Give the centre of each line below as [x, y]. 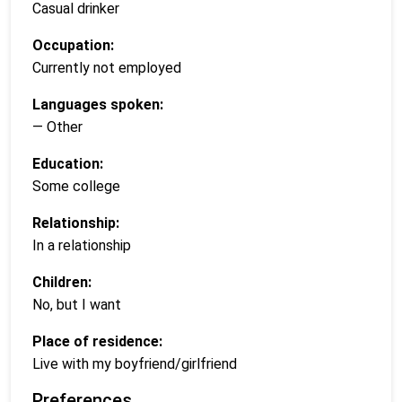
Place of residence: [97, 342]
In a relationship [82, 246]
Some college [76, 187]
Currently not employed [107, 68]
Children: [62, 283]
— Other [57, 127]
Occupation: [73, 46]
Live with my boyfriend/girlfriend [135, 364]
